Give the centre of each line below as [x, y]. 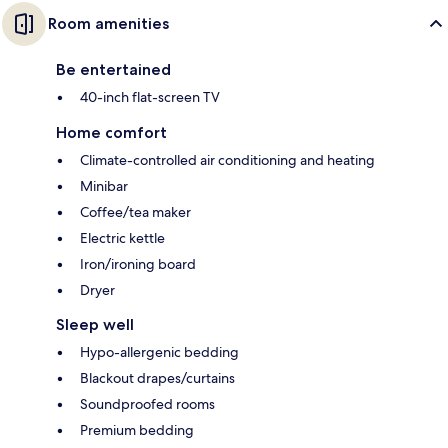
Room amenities [108, 23]
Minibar [104, 185]
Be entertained [113, 69]
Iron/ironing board [138, 263]
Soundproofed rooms [147, 403]
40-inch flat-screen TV [150, 96]
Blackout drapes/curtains [157, 377]
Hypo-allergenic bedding [159, 351]
